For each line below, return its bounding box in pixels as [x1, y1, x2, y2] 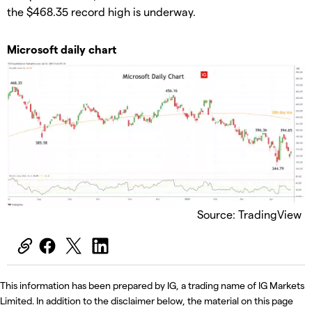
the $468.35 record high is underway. [7, 5, 196, 19]
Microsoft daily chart [7, 42, 116, 56]
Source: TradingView [197, 207, 302, 221]
